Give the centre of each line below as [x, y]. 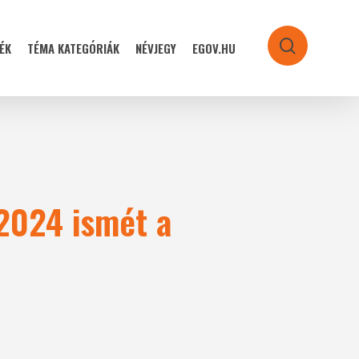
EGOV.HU [214, 48]
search [313, 49]
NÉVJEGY [156, 48]
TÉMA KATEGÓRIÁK [73, 48]
